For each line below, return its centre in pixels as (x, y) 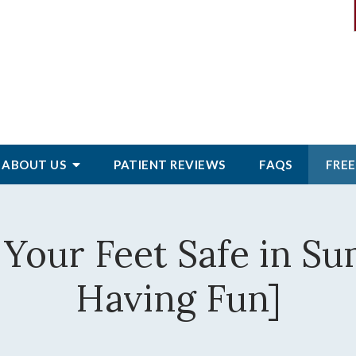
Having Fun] (178, 298)
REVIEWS (198, 164)
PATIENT (142, 164)
